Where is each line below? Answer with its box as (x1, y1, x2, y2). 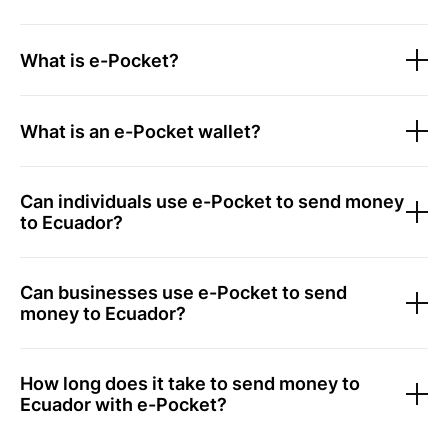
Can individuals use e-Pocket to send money (20, 191, 404, 212)
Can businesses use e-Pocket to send (20, 282, 347, 303)
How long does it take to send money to (20, 373, 360, 394)
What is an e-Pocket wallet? (20, 120, 261, 142)
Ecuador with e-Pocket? (20, 394, 227, 415)
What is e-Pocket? (20, 49, 179, 71)
